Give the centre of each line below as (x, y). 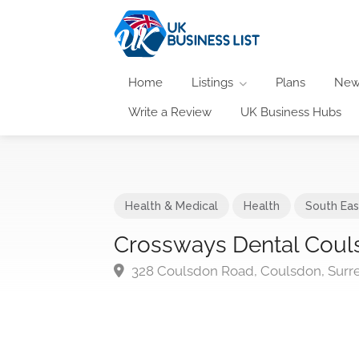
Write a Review (170, 112)
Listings (212, 82)
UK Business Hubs (291, 112)
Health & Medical (171, 206)
